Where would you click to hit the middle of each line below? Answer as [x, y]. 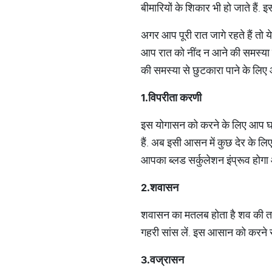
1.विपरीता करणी [171, 97]
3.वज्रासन [162, 260]
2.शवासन [160, 187]
